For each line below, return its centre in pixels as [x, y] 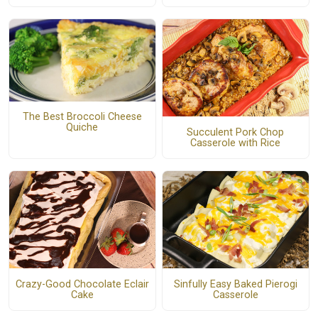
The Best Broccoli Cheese [82, 117]
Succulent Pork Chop [236, 132]
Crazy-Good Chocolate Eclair [82, 284]
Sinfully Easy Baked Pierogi [235, 284]
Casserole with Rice [236, 143]
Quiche [82, 128]
